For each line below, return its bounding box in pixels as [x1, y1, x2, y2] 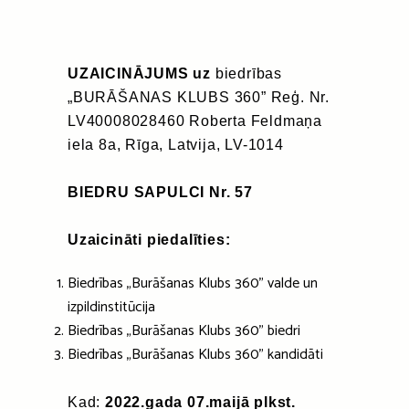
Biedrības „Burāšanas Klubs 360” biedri [68, 319, 300, 344]
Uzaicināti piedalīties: [68, 232, 231, 248]
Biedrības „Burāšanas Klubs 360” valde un [68, 271, 318, 297]
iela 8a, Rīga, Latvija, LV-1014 [68, 137, 284, 153]
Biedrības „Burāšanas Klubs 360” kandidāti [68, 342, 323, 368]
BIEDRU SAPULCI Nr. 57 [68, 184, 253, 201]
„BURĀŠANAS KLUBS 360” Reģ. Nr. [68, 89, 330, 106]
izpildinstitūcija [68, 295, 155, 320]
